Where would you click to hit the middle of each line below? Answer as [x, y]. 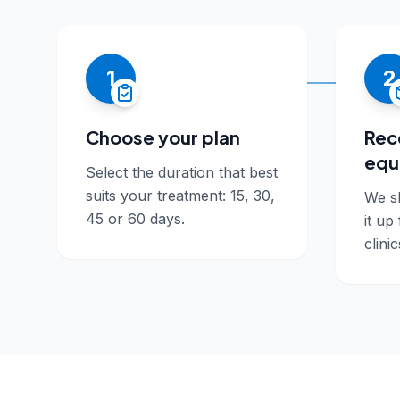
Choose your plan [163, 137]
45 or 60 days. [135, 219]
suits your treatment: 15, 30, [180, 196]
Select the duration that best [182, 172]
